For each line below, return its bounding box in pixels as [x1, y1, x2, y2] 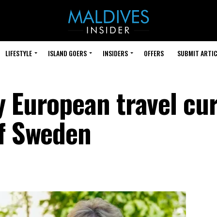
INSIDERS [103, 48, 128, 58]
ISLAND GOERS [48, 48, 87, 58]
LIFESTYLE [5, 48, 32, 58]
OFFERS [144, 48, 164, 58]
